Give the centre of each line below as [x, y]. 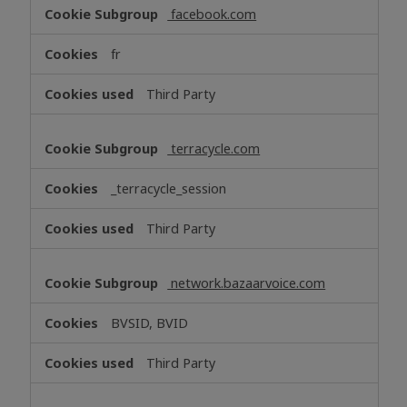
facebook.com [212, 14]
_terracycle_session [169, 188]
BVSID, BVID [150, 323]
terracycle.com [214, 148]
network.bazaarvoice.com [247, 283]
